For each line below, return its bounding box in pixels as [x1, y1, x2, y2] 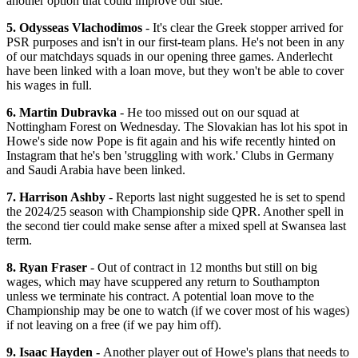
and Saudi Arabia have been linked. [6, 162, 185, 177]
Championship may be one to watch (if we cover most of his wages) [6, 303, 349, 317]
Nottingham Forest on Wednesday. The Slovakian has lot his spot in [6, 119, 348, 133]
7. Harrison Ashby [6, 189, 105, 204]
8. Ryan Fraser [6, 260, 87, 274]
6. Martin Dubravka [6, 105, 117, 119]
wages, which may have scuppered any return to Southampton [6, 274, 320, 288]
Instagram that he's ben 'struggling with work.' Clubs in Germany [6, 148, 334, 162]
